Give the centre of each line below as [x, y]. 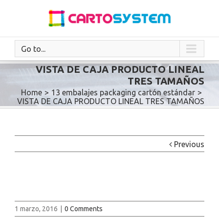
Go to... [33, 49]
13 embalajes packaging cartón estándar [123, 92]
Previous [189, 144]
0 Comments [84, 209]
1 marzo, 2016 [36, 209]
